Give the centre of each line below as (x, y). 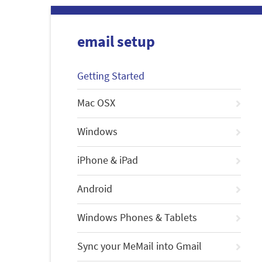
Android (95, 189)
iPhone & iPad (108, 160)
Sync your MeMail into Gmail (139, 246)
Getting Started (111, 76)
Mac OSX (96, 103)
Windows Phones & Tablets (137, 218)
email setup (116, 42)
